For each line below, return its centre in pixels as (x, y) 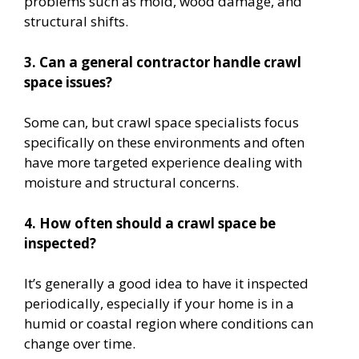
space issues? (68, 82)
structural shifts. (76, 22)
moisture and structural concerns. (131, 183)
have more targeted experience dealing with (163, 163)
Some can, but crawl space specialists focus (161, 123)
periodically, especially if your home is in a (159, 304)
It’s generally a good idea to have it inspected (166, 284)
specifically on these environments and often (164, 143)
